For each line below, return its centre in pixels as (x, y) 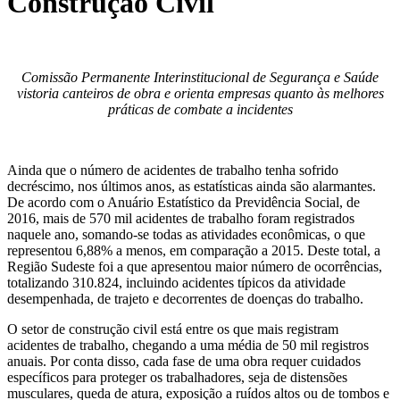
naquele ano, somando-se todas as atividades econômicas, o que (186, 234)
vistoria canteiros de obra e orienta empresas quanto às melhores (200, 93)
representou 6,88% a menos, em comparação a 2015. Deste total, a (194, 250)
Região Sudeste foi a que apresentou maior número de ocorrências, (195, 266)
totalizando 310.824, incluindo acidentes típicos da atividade (176, 282)
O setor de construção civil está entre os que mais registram (173, 329)
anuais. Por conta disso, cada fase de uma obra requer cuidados (184, 361)
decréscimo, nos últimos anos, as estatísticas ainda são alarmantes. (192, 186)
